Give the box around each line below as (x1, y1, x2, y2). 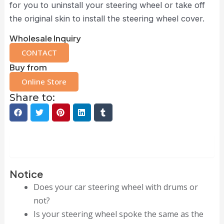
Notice (9, 167, 43, 180)
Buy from (9, 62, 47, 73)
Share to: (9, 91, 55, 104)
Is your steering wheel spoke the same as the (33, 208, 203, 220)
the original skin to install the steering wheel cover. (9, 13, 204, 23)
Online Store (21, 76, 66, 87)
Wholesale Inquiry (9, 33, 81, 44)
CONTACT (21, 47, 57, 58)
